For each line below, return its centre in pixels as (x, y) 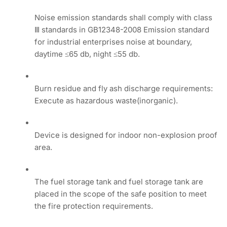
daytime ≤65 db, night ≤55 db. (87, 54)
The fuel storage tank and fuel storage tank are (119, 181)
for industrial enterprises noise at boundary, (113, 42)
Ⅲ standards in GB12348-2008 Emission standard (122, 29)
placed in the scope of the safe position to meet (121, 194)
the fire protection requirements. (94, 206)
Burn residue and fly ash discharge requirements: (124, 88)
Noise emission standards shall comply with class (124, 17)
